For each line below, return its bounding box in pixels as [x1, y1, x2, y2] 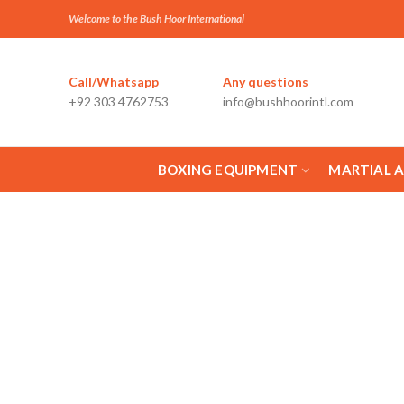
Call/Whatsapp [69, 74, 159, 89]
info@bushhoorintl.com [223, 94, 353, 109]
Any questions [223, 74, 308, 89]
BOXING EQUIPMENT [158, 161, 298, 178]
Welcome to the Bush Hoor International [69, 12, 244, 25]
